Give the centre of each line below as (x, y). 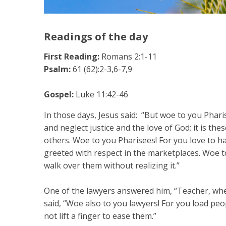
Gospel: (60, 94)
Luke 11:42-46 (102, 94)
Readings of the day (96, 36)
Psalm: (58, 69)
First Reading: (73, 56)
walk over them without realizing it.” (113, 165)
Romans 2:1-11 (129, 56)
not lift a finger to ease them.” (100, 216)
